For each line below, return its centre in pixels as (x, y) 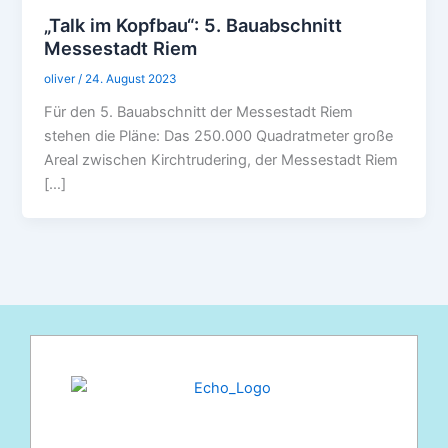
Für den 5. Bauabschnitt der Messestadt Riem (199, 111)
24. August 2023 (131, 79)
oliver (61, 79)
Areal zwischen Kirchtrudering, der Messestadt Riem (221, 159)
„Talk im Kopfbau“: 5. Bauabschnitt (193, 25)
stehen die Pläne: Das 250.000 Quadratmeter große (219, 135)
